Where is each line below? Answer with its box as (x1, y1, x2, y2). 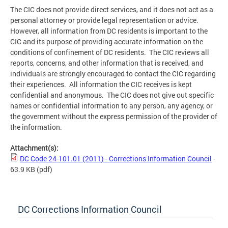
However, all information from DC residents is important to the (10, 26, 208, 36)
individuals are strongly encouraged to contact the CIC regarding (10, 69, 216, 79)
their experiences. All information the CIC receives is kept (10, 79, 192, 90)
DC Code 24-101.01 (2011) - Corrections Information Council (20, 154, 212, 164)
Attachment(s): (10, 143, 60, 153)
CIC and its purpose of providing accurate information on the (10, 37, 203, 47)
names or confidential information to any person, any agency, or (10, 101, 213, 111)
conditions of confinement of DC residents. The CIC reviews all (10, 47, 209, 58)
